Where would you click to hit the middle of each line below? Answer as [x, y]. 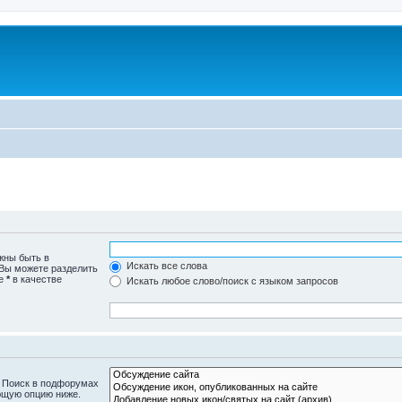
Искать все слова [166, 266]
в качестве [36, 279]
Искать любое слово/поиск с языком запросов [232, 280]
